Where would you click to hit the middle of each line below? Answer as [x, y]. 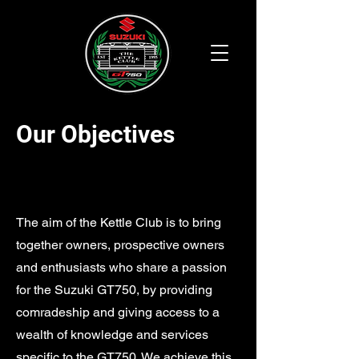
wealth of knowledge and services [112, 335]
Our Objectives [95, 134]
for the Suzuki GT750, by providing [114, 290]
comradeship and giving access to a [118, 312]
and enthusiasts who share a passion [121, 267]
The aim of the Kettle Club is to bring [119, 222]
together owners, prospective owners [120, 245]
